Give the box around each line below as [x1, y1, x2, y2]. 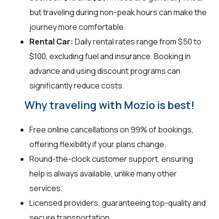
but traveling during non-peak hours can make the [29, 7, 207, 18]
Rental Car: [29, 36, 73, 47]
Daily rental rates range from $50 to [73, 36, 201, 47]
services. [29, 183, 63, 194]
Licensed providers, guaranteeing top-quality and [29, 197, 206, 209]
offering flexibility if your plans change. [29, 139, 166, 150]
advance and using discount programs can [29, 66, 180, 77]
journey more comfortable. [29, 22, 126, 33]
